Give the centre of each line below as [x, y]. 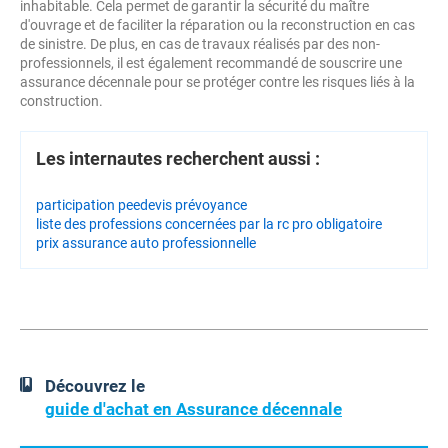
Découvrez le [95, 386]
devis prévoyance [193, 205]
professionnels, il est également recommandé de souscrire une [211, 63]
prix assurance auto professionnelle [146, 243]
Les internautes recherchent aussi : [178, 158]
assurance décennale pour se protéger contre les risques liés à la [217, 82]
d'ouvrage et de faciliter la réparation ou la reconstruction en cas [217, 25]
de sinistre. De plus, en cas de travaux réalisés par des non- [200, 44]
